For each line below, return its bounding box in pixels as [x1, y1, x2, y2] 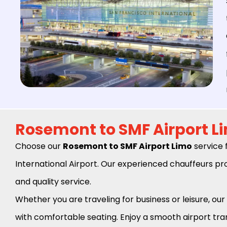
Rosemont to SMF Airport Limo [63, 140, 192, 152]
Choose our [15, 140, 63, 152]
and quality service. [15, 175, 91, 187]
